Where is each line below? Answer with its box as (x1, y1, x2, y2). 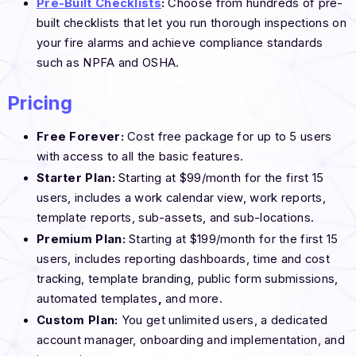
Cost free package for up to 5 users (127, 129, 332, 144)
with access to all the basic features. (36, 149, 244, 164)
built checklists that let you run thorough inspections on (36, 15, 346, 30)
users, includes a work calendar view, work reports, (36, 190, 330, 205)
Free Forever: (36, 129, 128, 144)
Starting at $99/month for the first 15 (114, 170, 324, 185)
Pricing (6, 91, 73, 114)
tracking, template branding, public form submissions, (36, 272, 339, 287)
